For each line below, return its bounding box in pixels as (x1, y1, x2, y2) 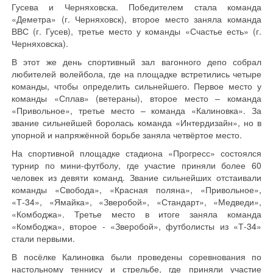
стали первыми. (12, 232, 75, 244)
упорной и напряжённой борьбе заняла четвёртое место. (12, 129, 242, 141)
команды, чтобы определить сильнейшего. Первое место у (12, 80, 261, 92)
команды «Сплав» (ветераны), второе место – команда (12, 92, 261, 104)
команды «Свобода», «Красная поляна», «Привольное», (12, 183, 261, 196)
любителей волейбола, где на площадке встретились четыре (12, 68, 261, 80)
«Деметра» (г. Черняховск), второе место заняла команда (12, 13, 261, 25)
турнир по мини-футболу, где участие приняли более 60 (12, 159, 261, 171)
